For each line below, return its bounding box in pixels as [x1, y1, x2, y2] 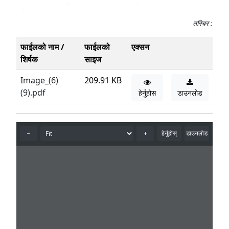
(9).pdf [20, 87, 45, 99]
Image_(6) [20, 75, 58, 86]
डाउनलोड [177, 88, 202, 98]
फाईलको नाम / [20, 41, 64, 53]
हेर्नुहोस [138, 88, 156, 98]
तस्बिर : [193, 18, 213, 29]
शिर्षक [20, 54, 38, 65]
